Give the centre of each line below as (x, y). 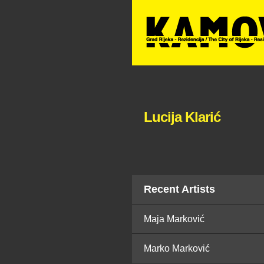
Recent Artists (179, 189)
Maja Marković (174, 219)
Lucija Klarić (182, 117)
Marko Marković (177, 248)
